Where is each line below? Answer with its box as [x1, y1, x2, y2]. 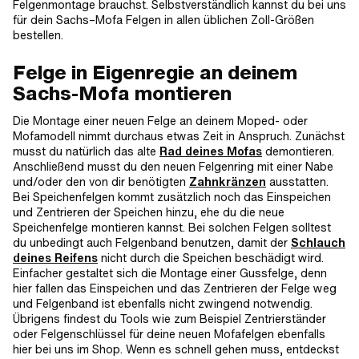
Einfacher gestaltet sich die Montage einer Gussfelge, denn [13, 264, 327, 281]
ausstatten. [266, 173, 329, 190]
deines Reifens [13, 249, 98, 266]
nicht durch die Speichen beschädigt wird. [98, 249, 324, 266]
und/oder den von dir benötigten [13, 173, 189, 190]
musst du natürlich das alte [13, 143, 159, 159]
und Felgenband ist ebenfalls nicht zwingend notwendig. [13, 295, 313, 312]
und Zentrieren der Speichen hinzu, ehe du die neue [13, 204, 284, 220]
